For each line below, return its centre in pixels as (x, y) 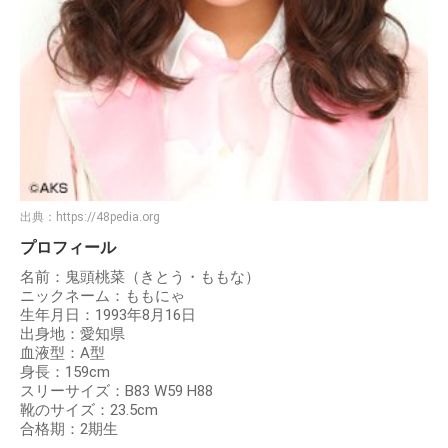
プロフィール (68, 248)
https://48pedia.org (108, 217)
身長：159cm (65, 372)
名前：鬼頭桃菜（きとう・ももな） (140, 277)
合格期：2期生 (69, 429)
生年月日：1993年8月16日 (108, 315)
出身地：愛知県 (72, 334)
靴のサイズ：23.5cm (89, 410)
